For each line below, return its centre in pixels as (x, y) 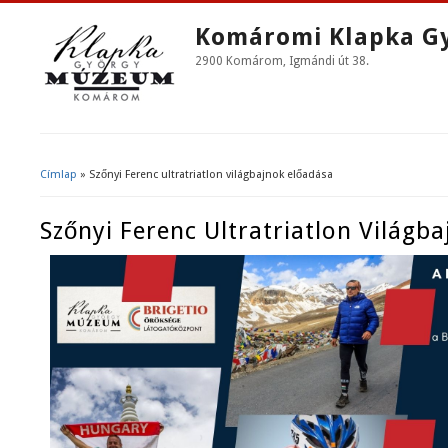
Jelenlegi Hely (111, 191)
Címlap (58, 174)
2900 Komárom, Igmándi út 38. (282, 61)
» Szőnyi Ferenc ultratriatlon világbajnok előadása (205, 174)
